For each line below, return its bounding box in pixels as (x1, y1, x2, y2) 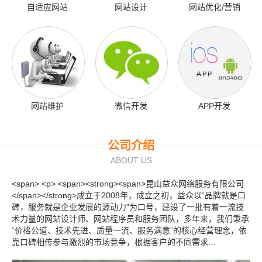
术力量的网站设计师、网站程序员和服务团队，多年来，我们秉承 (12, 214, 249, 224)
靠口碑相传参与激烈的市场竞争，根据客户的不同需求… (12, 237, 216, 247)
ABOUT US (110, 156, 152, 166)
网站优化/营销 (188, 2, 240, 12)
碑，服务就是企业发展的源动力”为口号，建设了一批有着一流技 (12, 202, 244, 212)
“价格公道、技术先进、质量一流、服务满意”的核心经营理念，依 (12, 226, 247, 236)
